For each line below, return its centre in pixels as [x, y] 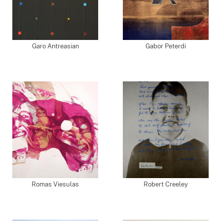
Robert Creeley [166, 184]
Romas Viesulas [55, 184]
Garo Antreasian [55, 46]
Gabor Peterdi [166, 46]
